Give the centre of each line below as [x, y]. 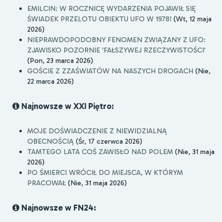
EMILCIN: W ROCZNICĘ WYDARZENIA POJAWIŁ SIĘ [111, 9]
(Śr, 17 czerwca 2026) [108, 141]
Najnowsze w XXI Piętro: [67, 106]
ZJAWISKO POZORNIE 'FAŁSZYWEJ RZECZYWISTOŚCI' [116, 50]
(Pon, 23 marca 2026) [60, 61]
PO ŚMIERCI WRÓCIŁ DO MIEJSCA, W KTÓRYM [105, 172]
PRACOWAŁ [47, 183]
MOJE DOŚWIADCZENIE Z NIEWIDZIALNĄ [97, 131]
